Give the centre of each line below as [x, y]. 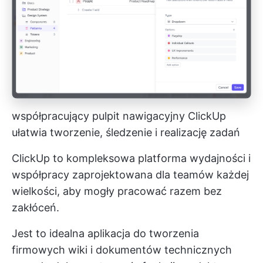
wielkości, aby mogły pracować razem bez [117, 191]
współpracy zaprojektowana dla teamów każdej [130, 175]
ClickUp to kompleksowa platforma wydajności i [131, 159]
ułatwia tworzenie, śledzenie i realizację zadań [126, 133]
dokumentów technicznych [164, 250]
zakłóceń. [36, 208]
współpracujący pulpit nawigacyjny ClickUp [119, 116]
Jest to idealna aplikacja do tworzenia [105, 234]
